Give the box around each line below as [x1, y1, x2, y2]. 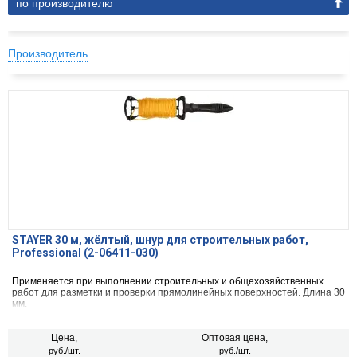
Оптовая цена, [202, 332, 268, 344]
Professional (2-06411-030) [12, 246, 159, 260]
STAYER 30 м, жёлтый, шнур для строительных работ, [12, 233, 308, 247]
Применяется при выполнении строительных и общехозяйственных [12, 276, 324, 288]
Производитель [8, 47, 88, 61]
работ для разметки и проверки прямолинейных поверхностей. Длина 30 [12, 287, 345, 299]
